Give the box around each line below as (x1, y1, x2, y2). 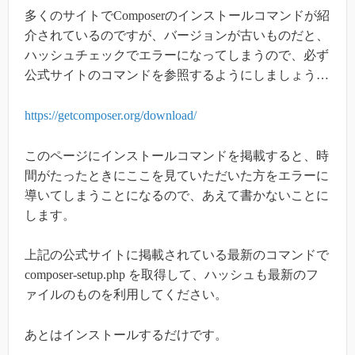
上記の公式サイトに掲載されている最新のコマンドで (25, 248, 329, 262)
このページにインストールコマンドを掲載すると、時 (25, 148, 329, 162)
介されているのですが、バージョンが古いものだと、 (25, 29, 329, 43)
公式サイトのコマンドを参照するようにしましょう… (25, 68, 329, 82)
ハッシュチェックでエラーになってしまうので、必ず (25, 48, 329, 63)
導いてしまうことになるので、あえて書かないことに (25, 188, 329, 202)
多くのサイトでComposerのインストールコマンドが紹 (25, 9, 330, 23)
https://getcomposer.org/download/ (25, 108, 197, 122)
